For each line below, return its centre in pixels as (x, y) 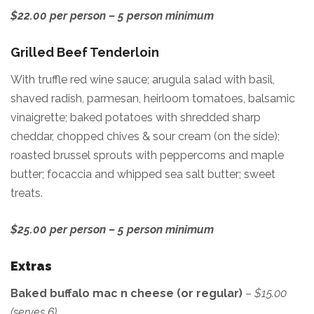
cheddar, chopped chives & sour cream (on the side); (145, 136)
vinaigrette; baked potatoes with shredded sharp (136, 117)
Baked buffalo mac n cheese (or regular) (128, 293)
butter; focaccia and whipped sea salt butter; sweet (143, 174)
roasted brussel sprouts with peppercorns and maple (147, 155)
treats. (27, 193)
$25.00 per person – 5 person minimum (112, 230)
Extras (31, 266)
